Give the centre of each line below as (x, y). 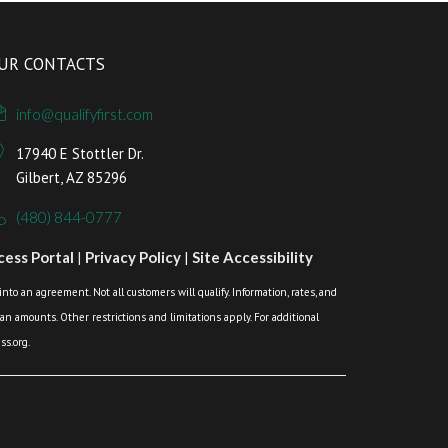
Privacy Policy (132, 257)
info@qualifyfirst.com (84, 114)
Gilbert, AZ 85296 (71, 177)
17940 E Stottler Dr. (80, 153)
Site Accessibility (252, 257)
